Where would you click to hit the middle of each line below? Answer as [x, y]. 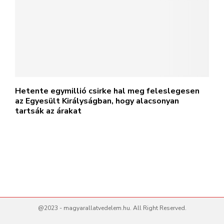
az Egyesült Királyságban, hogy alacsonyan [97, 101]
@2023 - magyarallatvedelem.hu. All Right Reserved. [112, 208]
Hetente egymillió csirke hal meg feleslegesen [107, 91]
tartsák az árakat [48, 111]
